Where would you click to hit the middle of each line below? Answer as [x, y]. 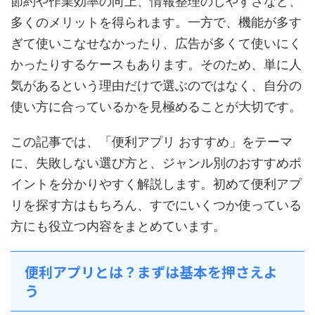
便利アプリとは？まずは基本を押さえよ [151, 272]
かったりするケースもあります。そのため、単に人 [156, 64]
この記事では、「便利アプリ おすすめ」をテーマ [152, 142]
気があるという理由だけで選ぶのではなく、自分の [156, 85]
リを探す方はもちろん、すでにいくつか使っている [156, 205]
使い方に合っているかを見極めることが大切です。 [156, 107]
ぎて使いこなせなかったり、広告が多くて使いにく [156, 43]
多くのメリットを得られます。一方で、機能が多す [156, 22]
